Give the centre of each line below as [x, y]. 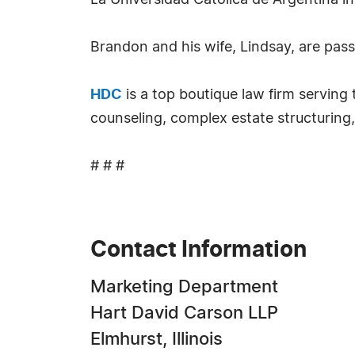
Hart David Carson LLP [184, 313]
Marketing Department [184, 287]
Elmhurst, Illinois [157, 339]
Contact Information [198, 250]
